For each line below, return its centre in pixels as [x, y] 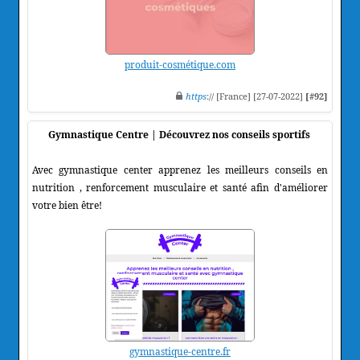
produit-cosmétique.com [180, 64]
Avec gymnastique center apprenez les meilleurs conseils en [180, 170]
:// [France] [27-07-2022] [256, 96]
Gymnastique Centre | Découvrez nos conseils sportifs [179, 134]
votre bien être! [67, 205]
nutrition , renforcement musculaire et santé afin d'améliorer [180, 187]
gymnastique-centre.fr [180, 351]
